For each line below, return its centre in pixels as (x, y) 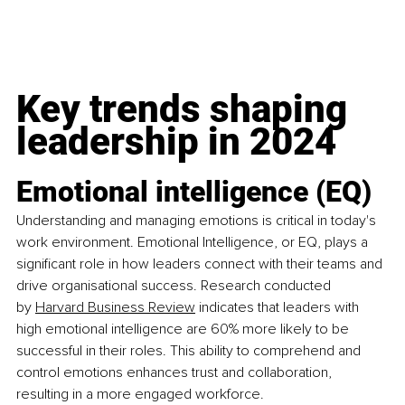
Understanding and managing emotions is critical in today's (198, 220)
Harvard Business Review (115, 307)
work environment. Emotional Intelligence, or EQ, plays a (194, 242)
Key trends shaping (186, 108)
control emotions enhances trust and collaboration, (176, 372)
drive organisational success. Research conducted (175, 285)
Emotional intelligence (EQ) (194, 191)
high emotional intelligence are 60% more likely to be (184, 329)
